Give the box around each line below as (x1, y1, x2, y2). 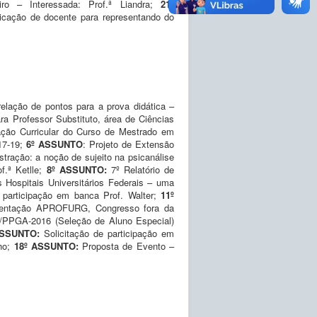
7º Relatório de (110, 162, 175, 176)
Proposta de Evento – (82, 238, 175, 253)
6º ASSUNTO (26, 137, 83, 151)
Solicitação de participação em (39, 226, 175, 240)
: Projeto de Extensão (83, 137, 174, 151)
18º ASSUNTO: (13, 238, 83, 253)
